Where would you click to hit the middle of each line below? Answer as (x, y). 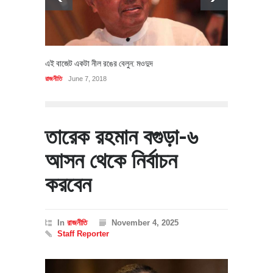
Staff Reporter (83, 234)
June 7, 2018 (87, 79)
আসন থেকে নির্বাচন (111, 161)
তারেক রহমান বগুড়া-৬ (121, 137)
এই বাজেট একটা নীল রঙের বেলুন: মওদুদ (99, 64)
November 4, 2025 (145, 223)
